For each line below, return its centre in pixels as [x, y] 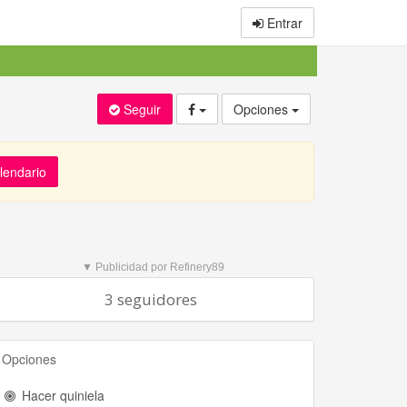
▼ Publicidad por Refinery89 [153, 267]
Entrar [283, 23]
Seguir [142, 109]
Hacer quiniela [61, 395]
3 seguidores [151, 299]
